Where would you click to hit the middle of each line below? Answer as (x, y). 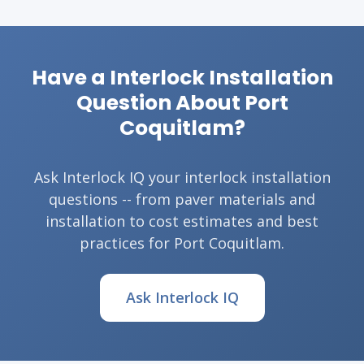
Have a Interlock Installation (182, 78)
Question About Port (182, 103)
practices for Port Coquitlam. (182, 243)
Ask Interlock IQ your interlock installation (182, 177)
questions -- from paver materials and (182, 199)
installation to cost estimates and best (182, 221)
